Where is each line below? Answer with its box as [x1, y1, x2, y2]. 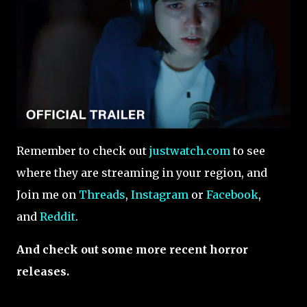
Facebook [206, 187, 258, 201]
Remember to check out [16, 143, 149, 158]
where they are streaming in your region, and [16, 165, 267, 180]
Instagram [131, 187, 188, 201]
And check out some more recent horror [16, 242, 248, 256]
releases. [16, 264, 69, 278]
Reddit [40, 209, 75, 223]
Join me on [16, 187, 79, 201]
